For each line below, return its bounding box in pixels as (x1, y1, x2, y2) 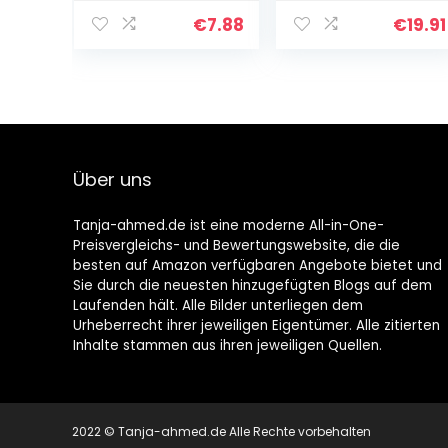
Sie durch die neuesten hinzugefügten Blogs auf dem (72, 276, 432, 295)
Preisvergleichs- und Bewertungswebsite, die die (72, 236, 400, 255)
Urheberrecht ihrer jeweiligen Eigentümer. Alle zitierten (72, 316, 440, 335)
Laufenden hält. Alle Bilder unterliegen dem (72, 296, 363, 315)
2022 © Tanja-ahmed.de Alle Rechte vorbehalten (72, 423, 371, 440)
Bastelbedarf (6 (88, 92, 224, 116)
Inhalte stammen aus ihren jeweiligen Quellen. (72, 336, 382, 355)
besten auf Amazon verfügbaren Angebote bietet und (72, 256, 442, 275)
